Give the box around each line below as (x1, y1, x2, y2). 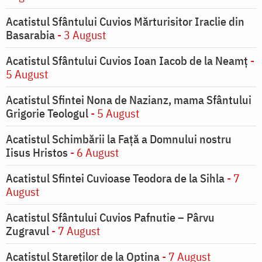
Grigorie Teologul (6, 105, 88, 122)
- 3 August (55, 27, 106, 43)
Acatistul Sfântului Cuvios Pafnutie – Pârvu (6, 209, 215, 226)
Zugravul (6, 223, 49, 239)
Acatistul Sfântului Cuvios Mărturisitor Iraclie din (6, 13, 244, 30)
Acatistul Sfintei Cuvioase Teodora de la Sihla (6, 170, 225, 187)
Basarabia (6, 27, 55, 43)
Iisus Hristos (6, 144, 68, 161)
